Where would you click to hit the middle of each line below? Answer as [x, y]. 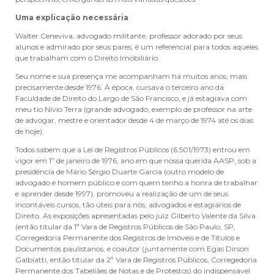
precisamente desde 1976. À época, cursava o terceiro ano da [120, 87]
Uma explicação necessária [72, 17]
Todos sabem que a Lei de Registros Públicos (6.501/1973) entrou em [133, 150]
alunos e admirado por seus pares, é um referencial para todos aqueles [137, 47]
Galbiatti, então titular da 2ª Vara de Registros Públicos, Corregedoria [136, 260]
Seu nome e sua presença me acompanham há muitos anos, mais [131, 76]
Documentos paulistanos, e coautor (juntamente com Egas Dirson [132, 249]
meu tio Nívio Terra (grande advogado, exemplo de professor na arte [134, 109]
